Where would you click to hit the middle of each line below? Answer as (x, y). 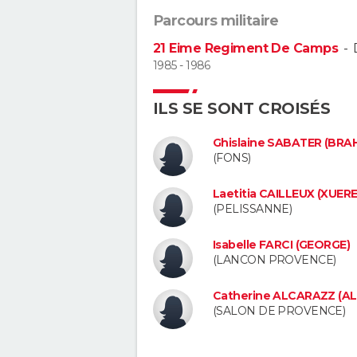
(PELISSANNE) (253, 209)
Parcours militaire (216, 21)
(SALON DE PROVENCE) (279, 310)
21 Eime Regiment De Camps (245, 49)
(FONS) (232, 158)
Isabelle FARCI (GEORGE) (282, 244)
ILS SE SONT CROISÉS (242, 109)
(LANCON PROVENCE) (275, 259)
